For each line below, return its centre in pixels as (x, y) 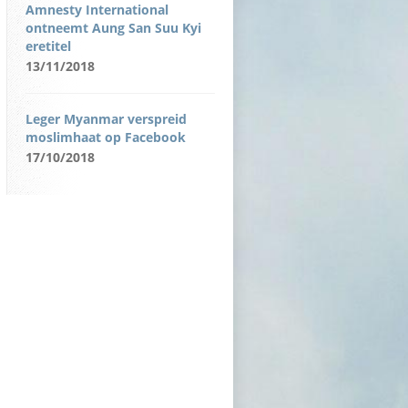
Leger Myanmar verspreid (106, 119)
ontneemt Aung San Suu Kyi (113, 28)
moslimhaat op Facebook (106, 137)
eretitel (48, 46)
